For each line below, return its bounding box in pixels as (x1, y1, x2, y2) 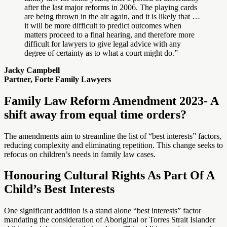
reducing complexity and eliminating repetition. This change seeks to (4, 140, 223, 149)
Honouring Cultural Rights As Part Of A (4, 169, 214, 182)
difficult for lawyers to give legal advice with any (24, 39, 181, 48)
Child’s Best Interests (4, 182, 115, 196)
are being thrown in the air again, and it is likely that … (24, 12, 200, 21)
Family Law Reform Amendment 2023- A (4, 94, 218, 107)
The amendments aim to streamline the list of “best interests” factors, (4, 131, 221, 140)
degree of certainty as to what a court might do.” (24, 48, 178, 57)
